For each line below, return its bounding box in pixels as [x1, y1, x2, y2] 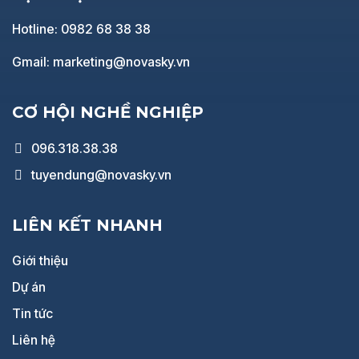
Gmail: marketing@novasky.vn [12, 54, 190, 71]
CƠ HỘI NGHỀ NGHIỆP [12, 103, 204, 123]
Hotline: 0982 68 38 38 [12, 21, 151, 38]
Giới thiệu [12, 252, 68, 269]
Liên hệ [12, 332, 55, 349]
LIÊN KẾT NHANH [12, 215, 163, 235]
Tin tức [12, 305, 53, 322]
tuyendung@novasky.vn [31, 166, 171, 183]
